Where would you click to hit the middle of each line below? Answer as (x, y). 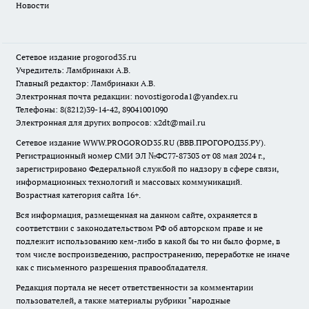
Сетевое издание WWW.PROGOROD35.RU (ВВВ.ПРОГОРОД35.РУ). (141, 142)
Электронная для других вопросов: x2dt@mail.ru (111, 122)
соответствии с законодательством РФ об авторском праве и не (139, 228)
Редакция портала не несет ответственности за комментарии (134, 287)
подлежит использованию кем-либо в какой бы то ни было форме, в (148, 241)
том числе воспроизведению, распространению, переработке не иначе (153, 254)
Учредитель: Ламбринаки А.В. (73, 70)
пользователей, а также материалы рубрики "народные (123, 300)
